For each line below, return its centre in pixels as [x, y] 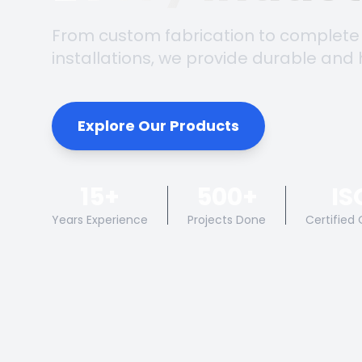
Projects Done [227, 220]
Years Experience [100, 220]
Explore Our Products [158, 126]
